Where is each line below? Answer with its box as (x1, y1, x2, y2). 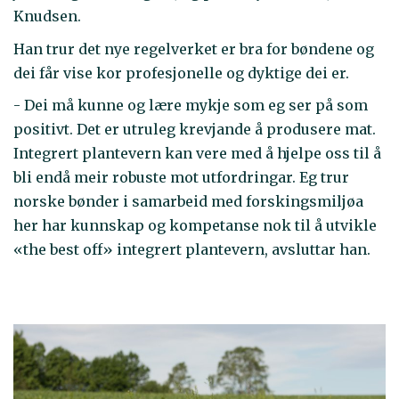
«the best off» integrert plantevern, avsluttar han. (13, 240, 370, 259)
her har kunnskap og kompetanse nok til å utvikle (13, 216, 377, 235)
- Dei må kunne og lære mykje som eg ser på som (13, 96, 368, 115)
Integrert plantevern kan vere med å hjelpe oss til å (13, 144, 381, 163)
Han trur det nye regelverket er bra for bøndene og (13, 39, 374, 58)
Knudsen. (13, 7, 85, 26)
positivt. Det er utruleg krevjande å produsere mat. (13, 120, 376, 139)
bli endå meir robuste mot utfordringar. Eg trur (13, 168, 349, 187)
